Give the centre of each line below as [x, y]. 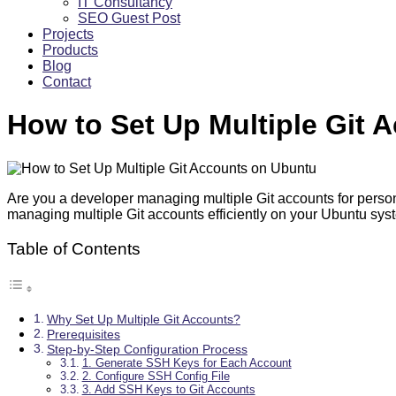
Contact [67, 82]
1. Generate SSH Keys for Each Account [187, 363]
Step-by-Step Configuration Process [147, 350]
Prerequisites [83, 335]
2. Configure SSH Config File [156, 377]
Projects [68, 34]
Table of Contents [74, 249]
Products [70, 50]
